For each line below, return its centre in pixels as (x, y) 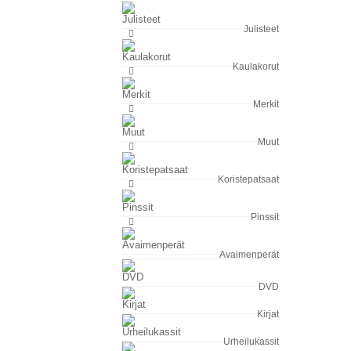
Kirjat (268, 314)
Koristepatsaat (248, 179)
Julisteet (261, 29)
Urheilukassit (251, 342)
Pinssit (265, 217)
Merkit (266, 104)
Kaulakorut (256, 67)
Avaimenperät (249, 255)
